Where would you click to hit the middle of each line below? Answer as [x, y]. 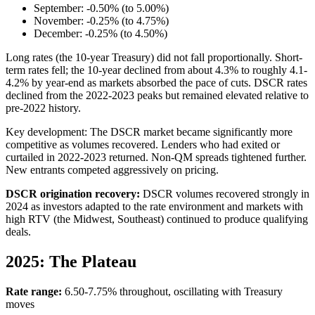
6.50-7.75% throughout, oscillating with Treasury [172, 291]
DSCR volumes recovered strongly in [225, 193]
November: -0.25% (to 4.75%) [101, 20]
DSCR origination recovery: [73, 193]
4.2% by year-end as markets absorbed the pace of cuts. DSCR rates [156, 82]
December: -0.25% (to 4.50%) [101, 33]
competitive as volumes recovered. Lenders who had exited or [143, 144]
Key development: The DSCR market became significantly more [149, 131]
